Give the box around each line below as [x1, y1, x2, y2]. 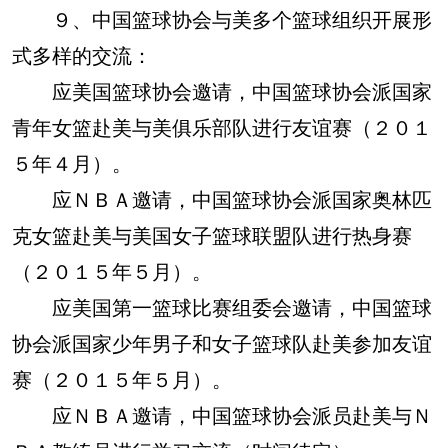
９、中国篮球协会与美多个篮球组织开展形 [12, 4, 432, 33]
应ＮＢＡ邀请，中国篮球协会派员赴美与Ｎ [12, 400, 432, 429]
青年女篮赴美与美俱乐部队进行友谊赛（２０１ [12, 112, 432, 141]
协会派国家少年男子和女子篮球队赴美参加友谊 [12, 328, 432, 357]
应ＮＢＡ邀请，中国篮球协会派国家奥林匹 [12, 184, 432, 213]
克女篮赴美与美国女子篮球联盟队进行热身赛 [12, 220, 412, 249]
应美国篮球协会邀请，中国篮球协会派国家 [12, 76, 432, 105]
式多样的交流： [12, 40, 152, 69]
